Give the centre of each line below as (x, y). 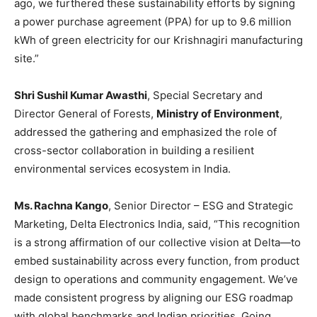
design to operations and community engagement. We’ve (156, 279)
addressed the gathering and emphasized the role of (145, 132)
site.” (27, 58)
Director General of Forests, (85, 113)
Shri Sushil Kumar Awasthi (81, 95)
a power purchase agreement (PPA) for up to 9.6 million (153, 21)
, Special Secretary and (205, 95)
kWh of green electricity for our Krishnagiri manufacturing (158, 40)
